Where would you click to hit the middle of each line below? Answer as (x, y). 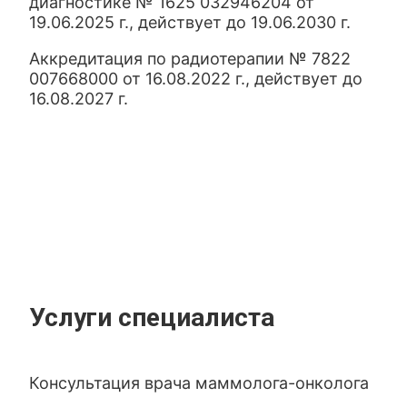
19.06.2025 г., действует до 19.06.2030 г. (190, 22)
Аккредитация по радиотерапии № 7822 (190, 59)
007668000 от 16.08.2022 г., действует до (196, 79)
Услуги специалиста (152, 318)
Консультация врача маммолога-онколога (199, 383)
